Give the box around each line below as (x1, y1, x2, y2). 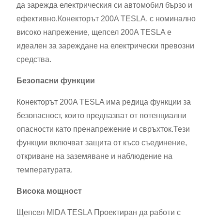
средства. (16, 55, 51, 63)
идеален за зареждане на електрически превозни (16, 42, 194, 50)
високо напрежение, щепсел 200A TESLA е (16, 28, 171, 36)
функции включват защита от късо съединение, (16, 139, 187, 147)
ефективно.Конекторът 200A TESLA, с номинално (16, 15, 196, 23)
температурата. (16, 166, 73, 174)
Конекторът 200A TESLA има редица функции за (16, 98, 191, 106)
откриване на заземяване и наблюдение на (16, 152, 172, 160)
